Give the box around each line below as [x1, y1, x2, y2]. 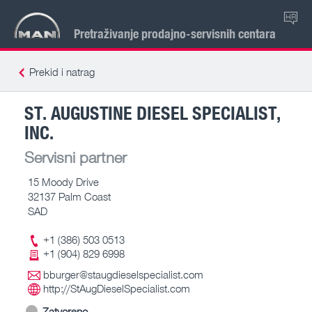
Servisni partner [24, 147, 127, 166]
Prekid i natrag [29, 65, 95, 78]
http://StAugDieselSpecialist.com [43, 282, 190, 295]
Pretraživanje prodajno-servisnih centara [74, 24, 276, 42]
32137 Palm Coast [28, 189, 111, 203]
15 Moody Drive [28, 175, 99, 188]
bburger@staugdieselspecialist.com [43, 268, 203, 281]
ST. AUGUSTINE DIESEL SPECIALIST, [24, 100, 281, 125]
